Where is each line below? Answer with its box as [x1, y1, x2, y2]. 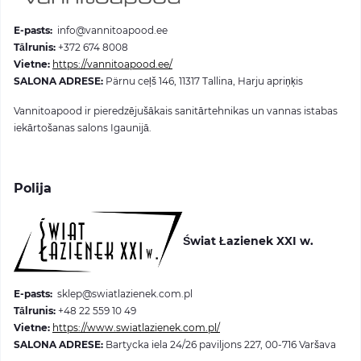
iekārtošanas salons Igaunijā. [14, 121, 151, 134]
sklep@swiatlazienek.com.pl [52, 287, 193, 300]
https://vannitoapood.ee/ [52, 57, 172, 70]
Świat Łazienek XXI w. [182, 233, 313, 248]
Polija [14, 180, 52, 196]
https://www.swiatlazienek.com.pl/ [52, 321, 220, 334]
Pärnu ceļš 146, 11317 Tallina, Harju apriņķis [106, 74, 303, 87]
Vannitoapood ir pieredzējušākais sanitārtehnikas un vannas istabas [14, 104, 338, 117]
